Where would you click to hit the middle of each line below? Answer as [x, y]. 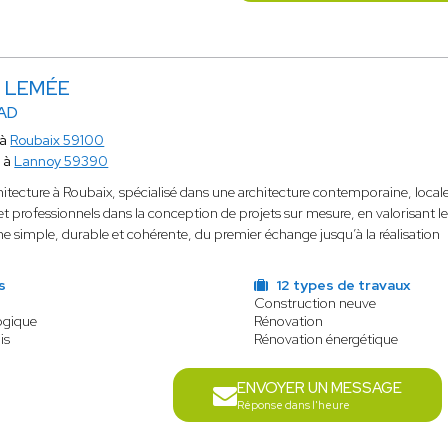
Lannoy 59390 [61, 161]
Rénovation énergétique [325, 339]
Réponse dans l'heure [294, 405]
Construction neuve [314, 303]
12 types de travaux [341, 285]
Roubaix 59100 [57, 140]
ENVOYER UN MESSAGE [320, 388]
